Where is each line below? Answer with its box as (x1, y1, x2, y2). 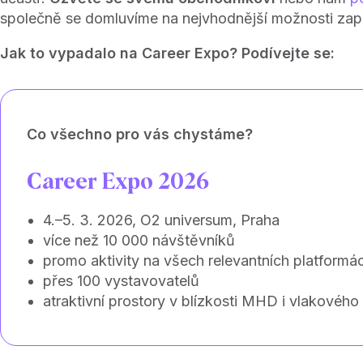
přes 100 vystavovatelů (43, 271, 199, 289)
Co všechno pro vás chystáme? (27, 125, 253, 143)
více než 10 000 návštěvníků (43, 231, 235, 249)
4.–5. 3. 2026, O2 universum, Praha (43, 211, 280, 228)
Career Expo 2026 (27, 171, 209, 194)
